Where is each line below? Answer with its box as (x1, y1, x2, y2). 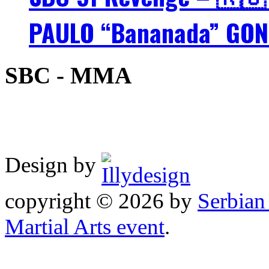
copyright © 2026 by (5, 188, 198, 213)
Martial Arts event (5, 214, 165, 239)
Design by (5, 152, 101, 177)
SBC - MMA (5, 63, 131, 89)
